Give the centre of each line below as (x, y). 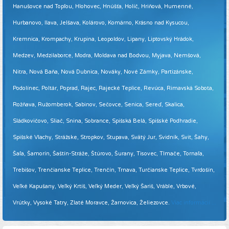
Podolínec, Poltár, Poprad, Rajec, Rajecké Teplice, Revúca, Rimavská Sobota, (113, 88)
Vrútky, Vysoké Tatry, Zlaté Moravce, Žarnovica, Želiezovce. (92, 203)
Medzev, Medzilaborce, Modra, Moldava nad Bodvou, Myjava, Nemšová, (107, 56)
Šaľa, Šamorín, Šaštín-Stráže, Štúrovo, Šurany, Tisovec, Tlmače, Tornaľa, (108, 154)
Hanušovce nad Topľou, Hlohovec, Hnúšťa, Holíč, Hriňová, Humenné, (103, 7)
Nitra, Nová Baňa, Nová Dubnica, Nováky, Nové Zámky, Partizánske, (103, 72)
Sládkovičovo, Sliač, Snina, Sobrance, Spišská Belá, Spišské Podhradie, (105, 121)
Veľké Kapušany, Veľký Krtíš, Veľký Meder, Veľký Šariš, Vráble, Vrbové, (105, 187)
